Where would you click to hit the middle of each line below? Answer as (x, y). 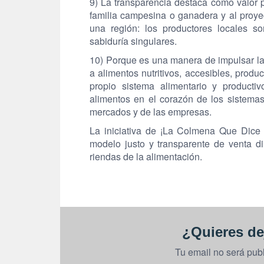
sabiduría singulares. (133, 41)
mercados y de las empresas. (151, 112)
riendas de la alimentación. (146, 156)
